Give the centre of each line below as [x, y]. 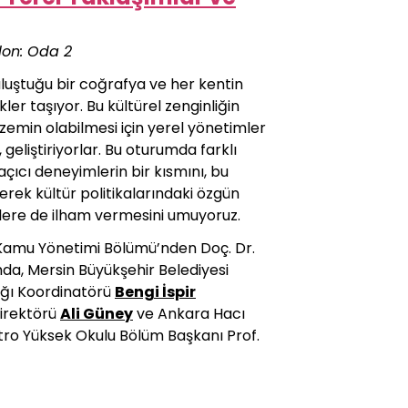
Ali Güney [97, 314]
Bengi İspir [155, 292]
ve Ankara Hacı [189, 314]
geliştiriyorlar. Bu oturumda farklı [121, 150]
